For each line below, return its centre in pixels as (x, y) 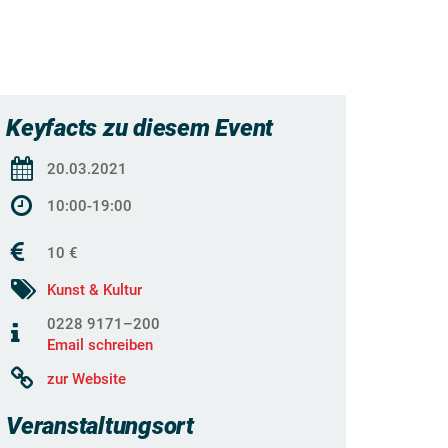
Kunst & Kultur (94, 290)
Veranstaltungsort (100, 426)
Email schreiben (100, 345)
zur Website (86, 379)
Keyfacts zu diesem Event (140, 128)
